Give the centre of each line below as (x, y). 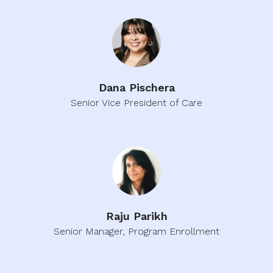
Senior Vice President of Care (136, 103)
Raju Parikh (136, 216)
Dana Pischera (136, 88)
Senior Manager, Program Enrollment (136, 232)
